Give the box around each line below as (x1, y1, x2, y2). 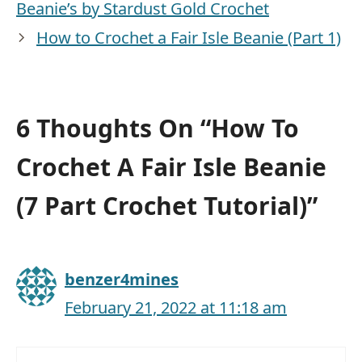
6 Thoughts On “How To (16, 111, 299, 145)
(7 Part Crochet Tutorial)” (16, 188, 318, 222)
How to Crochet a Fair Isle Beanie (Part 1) (36, 26, 341, 48)
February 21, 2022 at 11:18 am (65, 296, 287, 318)
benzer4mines (65, 267, 179, 290)
